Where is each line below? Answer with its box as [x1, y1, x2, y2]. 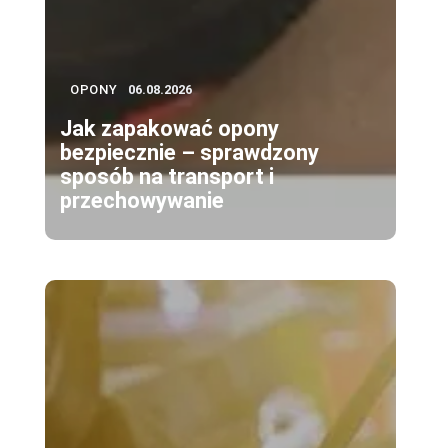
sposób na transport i [60, 164, 274, 190]
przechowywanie [60, 188, 224, 214]
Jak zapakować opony [60, 116, 279, 142]
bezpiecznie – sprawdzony [60, 140, 319, 166]
